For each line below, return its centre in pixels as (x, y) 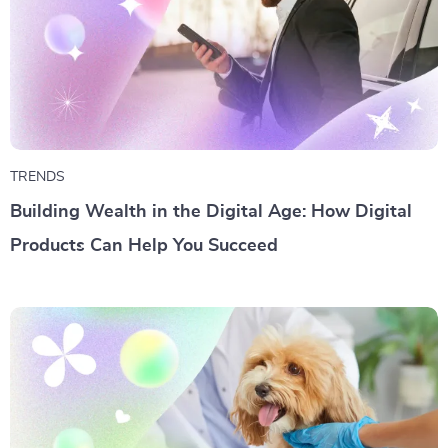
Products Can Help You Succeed (144, 245)
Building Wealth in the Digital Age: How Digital (211, 211)
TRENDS (37, 176)
